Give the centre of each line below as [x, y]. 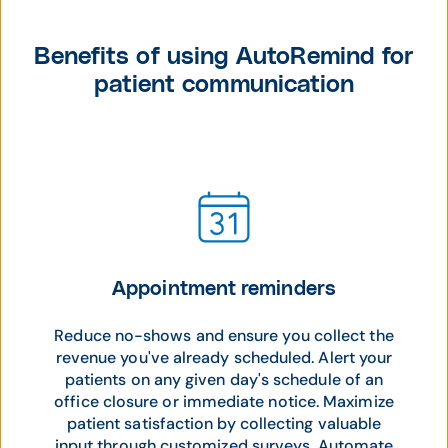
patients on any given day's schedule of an [224, 379]
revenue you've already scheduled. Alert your [224, 357]
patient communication [224, 85]
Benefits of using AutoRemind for [224, 57]
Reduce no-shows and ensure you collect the [224, 335]
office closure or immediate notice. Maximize [224, 401]
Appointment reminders [224, 289]
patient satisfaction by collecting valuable [224, 423]
